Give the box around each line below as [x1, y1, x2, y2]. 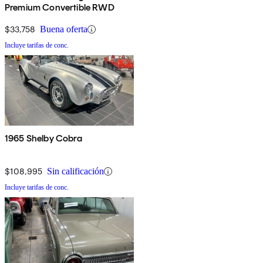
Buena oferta [40, 24, 87, 35]
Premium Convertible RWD [5, 2, 114, 14]
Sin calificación [47, 166, 104, 177]
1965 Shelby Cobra [5, 133, 82, 144]
